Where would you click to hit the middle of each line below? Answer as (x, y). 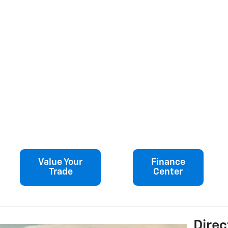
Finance (168, 163)
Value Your (60, 163)
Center (168, 172)
